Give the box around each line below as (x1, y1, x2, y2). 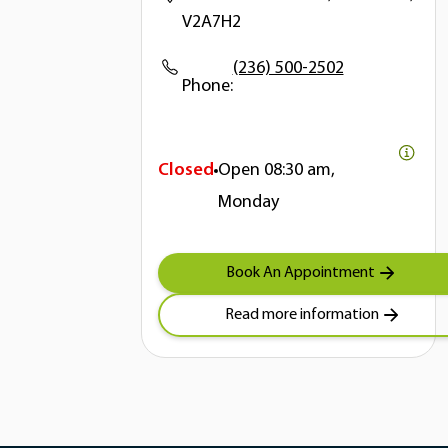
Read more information (225, 306, 379, 323)
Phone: (181, 76, 233, 96)
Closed (157, 160, 214, 180)
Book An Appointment (225, 264, 375, 281)
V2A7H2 (181, 12, 241, 32)
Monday (217, 192, 279, 212)
